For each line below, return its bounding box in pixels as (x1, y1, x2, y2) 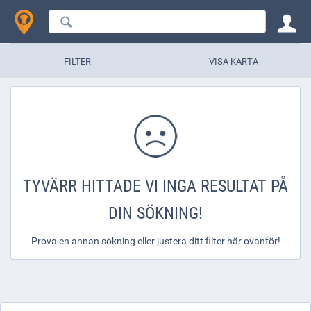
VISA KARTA (208, 54, 258, 67)
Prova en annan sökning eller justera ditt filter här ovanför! (31, 234, 280, 247)
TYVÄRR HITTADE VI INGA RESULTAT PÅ (23, 174, 288, 196)
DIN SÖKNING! (108, 201, 203, 224)
